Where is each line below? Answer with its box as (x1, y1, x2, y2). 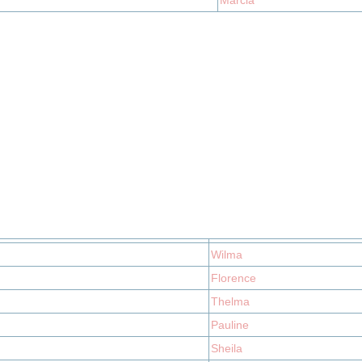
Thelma (211, 295, 250, 308)
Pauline (211, 318, 249, 331)
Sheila (211, 342, 242, 355)
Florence (211, 271, 256, 284)
